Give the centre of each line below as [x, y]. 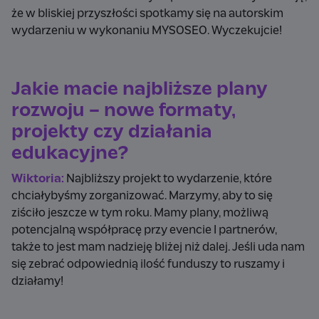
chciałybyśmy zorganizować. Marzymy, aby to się [142, 196]
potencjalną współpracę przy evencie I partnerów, [144, 230]
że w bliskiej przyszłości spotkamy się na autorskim [147, 14]
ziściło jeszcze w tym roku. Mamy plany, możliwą [140, 213]
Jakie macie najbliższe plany [140, 89]
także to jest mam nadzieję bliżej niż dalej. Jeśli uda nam [158, 247]
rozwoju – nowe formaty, [124, 111]
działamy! [38, 281]
